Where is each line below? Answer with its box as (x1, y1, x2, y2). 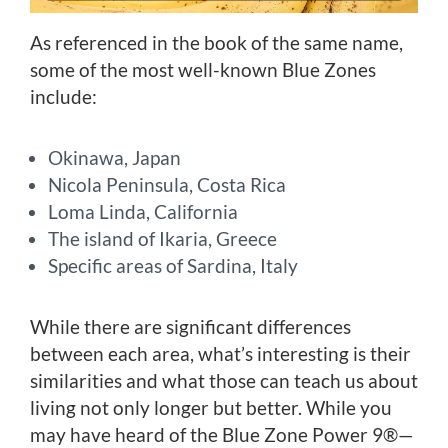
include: (30, 84, 97, 108)
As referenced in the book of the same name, (30, 30, 403, 54)
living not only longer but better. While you (30, 395, 392, 419)
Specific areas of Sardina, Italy (48, 253, 298, 277)
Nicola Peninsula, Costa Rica (48, 172, 286, 196)
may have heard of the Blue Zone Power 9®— (30, 422, 414, 446)
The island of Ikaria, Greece (48, 226, 277, 250)
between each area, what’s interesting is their (30, 341, 411, 365)
